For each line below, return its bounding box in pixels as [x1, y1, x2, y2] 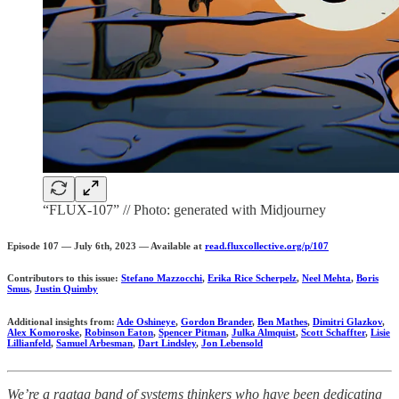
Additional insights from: [7, 316, 117, 328]
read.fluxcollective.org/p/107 [205, 240, 329, 251]
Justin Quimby [35, 283, 98, 295]
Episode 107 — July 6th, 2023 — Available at [7, 240, 205, 251]
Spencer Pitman [159, 327, 226, 338]
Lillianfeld [7, 338, 51, 349]
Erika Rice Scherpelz [208, 273, 297, 284]
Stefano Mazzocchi [121, 273, 202, 284]
